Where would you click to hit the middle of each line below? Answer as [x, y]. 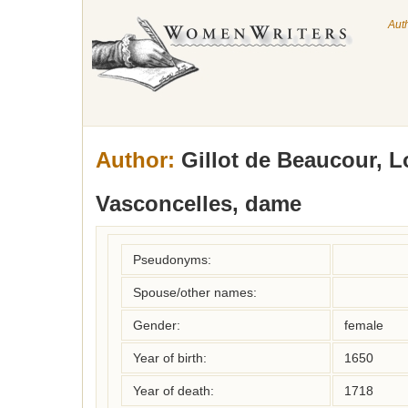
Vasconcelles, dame [199, 204]
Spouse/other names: [195, 292]
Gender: [157, 325]
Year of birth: [170, 358]
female [364, 325]
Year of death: [173, 391]
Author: [135, 160]
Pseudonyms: [172, 260]
